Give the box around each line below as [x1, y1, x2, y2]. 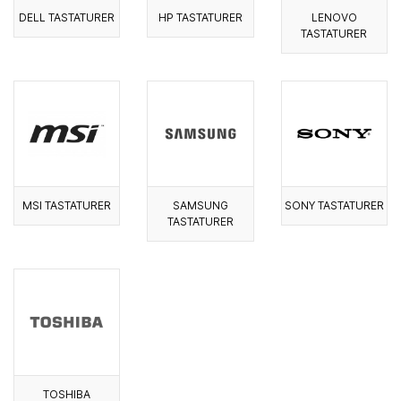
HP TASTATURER [158, 10, 243, 24]
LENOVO [311, 10, 357, 24]
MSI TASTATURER [22, 199, 112, 213]
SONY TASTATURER [284, 199, 384, 213]
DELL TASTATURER [19, 10, 115, 24]
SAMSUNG [172, 199, 228, 213]
